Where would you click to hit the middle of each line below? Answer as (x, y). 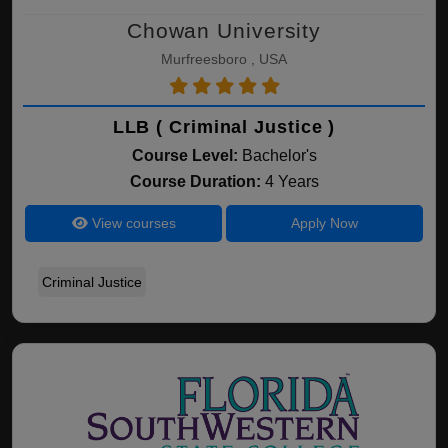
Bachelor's (279, 155)
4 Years (291, 181)
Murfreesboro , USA (224, 59)
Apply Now (324, 223)
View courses (131, 223)
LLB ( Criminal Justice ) (224, 127)
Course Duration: (197, 181)
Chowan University (224, 30)
